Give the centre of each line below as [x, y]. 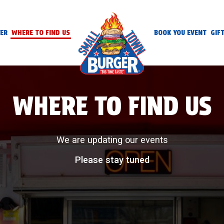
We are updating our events [112, 140]
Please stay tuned [112, 160]
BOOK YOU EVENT [180, 32]
